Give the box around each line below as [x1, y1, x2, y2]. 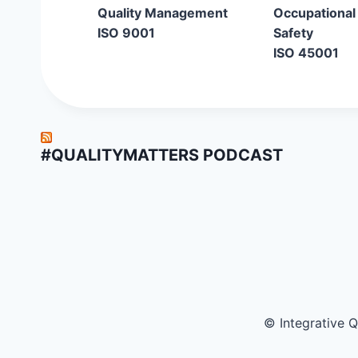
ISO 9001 [97, 25, 155, 42]
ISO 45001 [273, 45, 339, 62]
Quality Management [97, 5, 228, 22]
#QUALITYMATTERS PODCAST [41, 145, 283, 165]
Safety [273, 25, 313, 42]
